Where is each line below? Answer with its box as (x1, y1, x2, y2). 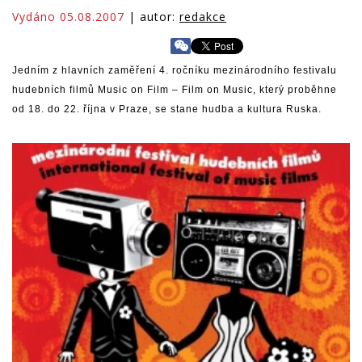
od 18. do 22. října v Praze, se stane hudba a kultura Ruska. (12, 103, 322, 115)
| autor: (124, 9, 179, 24)
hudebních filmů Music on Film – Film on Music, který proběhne (12, 84, 337, 95)
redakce (179, 9, 226, 24)
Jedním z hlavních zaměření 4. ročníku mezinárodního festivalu (12, 65, 337, 76)
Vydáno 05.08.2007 (12, 9, 124, 24)
